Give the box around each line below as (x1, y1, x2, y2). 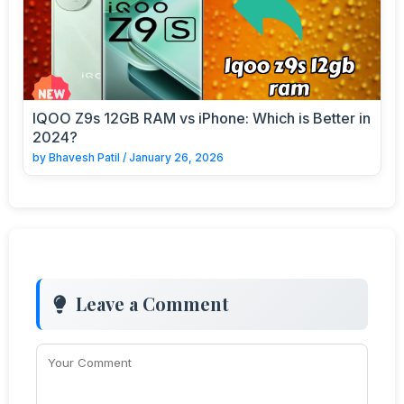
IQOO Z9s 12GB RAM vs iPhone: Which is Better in (32, 108, 371, 127)
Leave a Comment (76, 290, 229, 316)
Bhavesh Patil (49, 150, 120, 164)
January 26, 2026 (129, 150, 224, 164)
